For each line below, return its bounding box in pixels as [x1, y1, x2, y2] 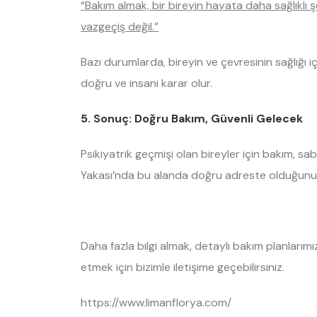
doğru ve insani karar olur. [81, 76, 212, 91]
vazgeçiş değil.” [81, 19, 158, 34]
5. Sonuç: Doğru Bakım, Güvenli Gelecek [81, 111, 303, 126]
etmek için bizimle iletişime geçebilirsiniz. [81, 260, 284, 275]
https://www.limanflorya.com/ [81, 295, 231, 310]
